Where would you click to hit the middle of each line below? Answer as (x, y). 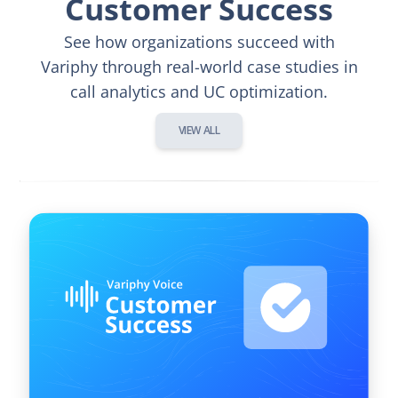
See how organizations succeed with (199, 41)
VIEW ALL (199, 130)
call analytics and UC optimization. (199, 91)
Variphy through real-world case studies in (199, 66)
